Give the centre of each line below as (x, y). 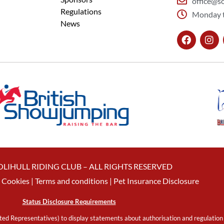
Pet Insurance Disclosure (156, 180)
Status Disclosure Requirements (69, 201)
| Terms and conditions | (71, 180)
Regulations (81, 11)
